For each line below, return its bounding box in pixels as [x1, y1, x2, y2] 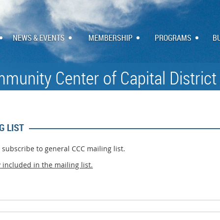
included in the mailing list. [2, 160, 93, 169]
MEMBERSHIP [88, 32, 133, 43]
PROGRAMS [155, 32, 192, 43]
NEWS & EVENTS [13, 32, 65, 43]
